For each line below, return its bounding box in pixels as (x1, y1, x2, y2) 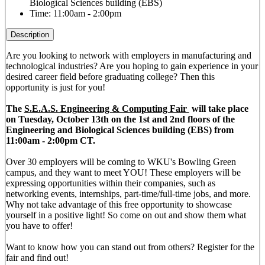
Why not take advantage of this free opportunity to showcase (5, 199, 232, 209)
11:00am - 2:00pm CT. (5, 135, 95, 146)
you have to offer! (5, 221, 73, 231)
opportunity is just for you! (5, 82, 105, 92)
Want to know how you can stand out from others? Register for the (5, 242, 254, 252)
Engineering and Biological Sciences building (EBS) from (5, 125, 234, 135)
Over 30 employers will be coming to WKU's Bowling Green (5, 157, 236, 167)
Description (10, 30, 49, 39)
